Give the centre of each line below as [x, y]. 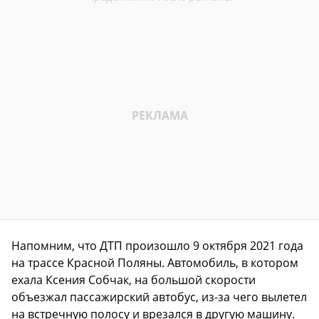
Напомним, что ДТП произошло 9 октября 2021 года [157, 245]
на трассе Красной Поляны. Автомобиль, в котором [155, 262]
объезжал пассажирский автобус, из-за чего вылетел [159, 297]
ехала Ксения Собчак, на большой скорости [134, 279]
